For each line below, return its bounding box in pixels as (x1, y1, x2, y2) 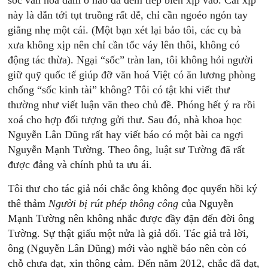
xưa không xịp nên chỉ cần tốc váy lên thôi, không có (8, 39, 240, 51)
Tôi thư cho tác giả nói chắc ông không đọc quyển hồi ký (8, 182, 258, 194)
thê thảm (8, 197, 49, 209)
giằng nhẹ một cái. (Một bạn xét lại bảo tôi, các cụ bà (8, 24, 242, 36)
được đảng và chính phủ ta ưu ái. (8, 159, 153, 170)
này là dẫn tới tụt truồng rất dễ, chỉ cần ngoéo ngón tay (8, 9, 248, 21)
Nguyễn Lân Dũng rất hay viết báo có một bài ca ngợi (8, 129, 244, 141)
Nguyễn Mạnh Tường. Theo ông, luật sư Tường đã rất (8, 144, 245, 156)
